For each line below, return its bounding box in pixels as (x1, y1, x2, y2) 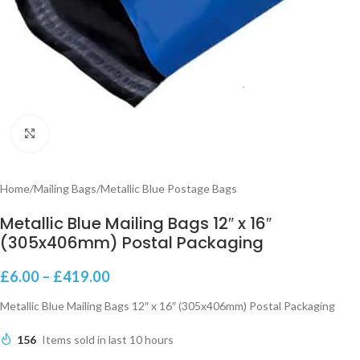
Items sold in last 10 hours (42, 332, 174, 346)
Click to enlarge (47, 127, 125, 140)
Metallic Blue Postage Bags (100, 181, 237, 195)
